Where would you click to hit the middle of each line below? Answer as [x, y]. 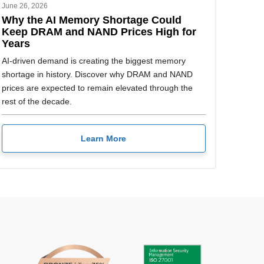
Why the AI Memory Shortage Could [91, 19]
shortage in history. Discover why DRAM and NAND [97, 74]
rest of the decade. [37, 101]
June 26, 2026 [24, 6]
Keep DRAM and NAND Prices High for [99, 31]
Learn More [104, 139]
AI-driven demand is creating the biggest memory [93, 60]
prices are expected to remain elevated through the [97, 88]
